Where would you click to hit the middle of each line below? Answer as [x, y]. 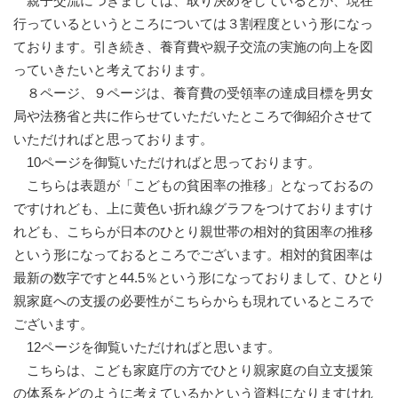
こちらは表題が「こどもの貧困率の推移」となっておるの [193, 186]
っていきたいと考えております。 [113, 70]
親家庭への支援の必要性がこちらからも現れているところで [193, 301]
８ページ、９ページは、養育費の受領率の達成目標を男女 [193, 93]
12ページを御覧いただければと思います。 [147, 347]
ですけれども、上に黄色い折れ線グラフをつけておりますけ [193, 209]
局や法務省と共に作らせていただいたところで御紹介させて [193, 116]
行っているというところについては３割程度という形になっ [193, 24]
